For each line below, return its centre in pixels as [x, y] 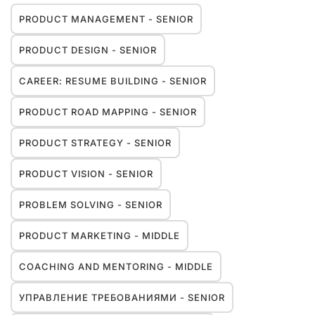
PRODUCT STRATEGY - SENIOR [95, 143]
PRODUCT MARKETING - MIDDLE [99, 236]
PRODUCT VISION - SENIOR [86, 174]
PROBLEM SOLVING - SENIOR [91, 205]
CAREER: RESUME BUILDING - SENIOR [113, 81]
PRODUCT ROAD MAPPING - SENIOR [108, 112]
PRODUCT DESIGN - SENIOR [88, 50]
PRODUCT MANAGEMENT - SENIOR [106, 19]
